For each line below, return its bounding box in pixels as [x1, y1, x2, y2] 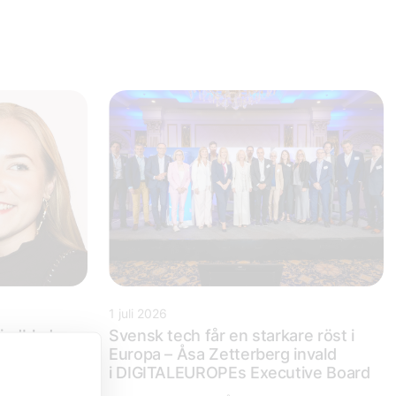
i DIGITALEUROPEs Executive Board [109, 363, 375, 383]
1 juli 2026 [109, 306, 167, 322]
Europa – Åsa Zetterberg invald [109, 345, 337, 364]
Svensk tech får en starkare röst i [109, 326, 354, 346]
